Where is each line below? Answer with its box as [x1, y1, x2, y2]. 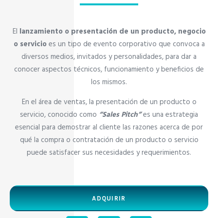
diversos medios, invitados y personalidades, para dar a [21, 51, 197, 63]
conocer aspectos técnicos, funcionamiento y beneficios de [14, 64, 204, 76]
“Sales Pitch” [99, 109, 141, 121]
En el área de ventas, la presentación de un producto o [21, 96, 197, 108]
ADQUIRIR [92, 195, 126, 202]
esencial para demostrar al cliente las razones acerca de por [15, 121, 203, 133]
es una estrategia [143, 109, 198, 121]
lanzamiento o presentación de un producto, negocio [19, 26, 206, 38]
